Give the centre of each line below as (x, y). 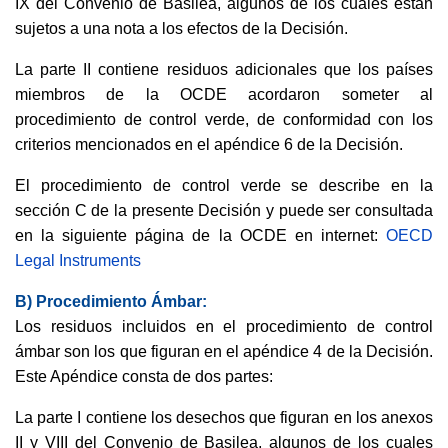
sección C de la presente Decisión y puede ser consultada (224, 210)
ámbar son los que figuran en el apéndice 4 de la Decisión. (224, 351)
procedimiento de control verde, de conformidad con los (224, 119)
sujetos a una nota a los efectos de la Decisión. (181, 28)
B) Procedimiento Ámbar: (111, 301)
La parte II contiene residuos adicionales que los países (224, 69)
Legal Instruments (78, 260)
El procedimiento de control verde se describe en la (224, 185)
